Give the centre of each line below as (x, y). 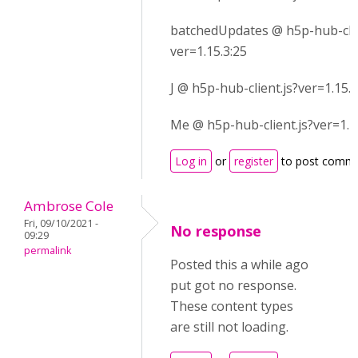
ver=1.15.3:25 (209, 51)
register (254, 161)
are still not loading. (229, 327)
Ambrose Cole (69, 206)
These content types (232, 306)
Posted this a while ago (239, 265)
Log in (191, 161)
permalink (48, 251)
